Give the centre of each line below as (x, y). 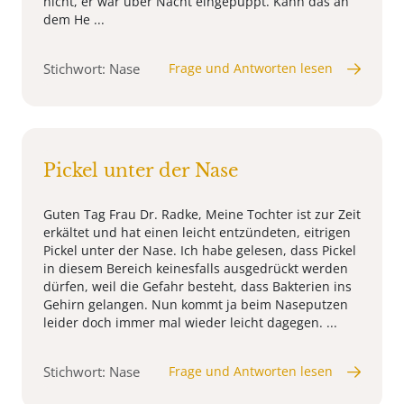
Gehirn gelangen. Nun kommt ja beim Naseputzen (196, 305)
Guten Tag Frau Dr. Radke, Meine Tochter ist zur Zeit (202, 215)
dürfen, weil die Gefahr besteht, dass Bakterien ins (197, 287)
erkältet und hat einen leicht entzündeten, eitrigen (197, 233)
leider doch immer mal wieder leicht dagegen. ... (190, 323)
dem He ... (74, 20)
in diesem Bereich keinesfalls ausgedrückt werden (196, 269)
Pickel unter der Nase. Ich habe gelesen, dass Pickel (200, 251)
